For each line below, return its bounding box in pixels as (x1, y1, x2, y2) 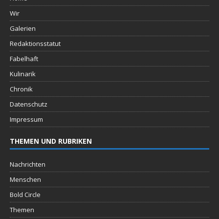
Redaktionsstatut (10, 39, 61, 48)
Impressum (10, 114, 43, 124)
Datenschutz (10, 99, 47, 109)
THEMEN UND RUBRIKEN (10, 136, 92, 146)
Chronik (10, 84, 33, 93)
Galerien (10, 23, 36, 33)
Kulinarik (10, 69, 36, 78)
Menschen (10, 175, 41, 184)
